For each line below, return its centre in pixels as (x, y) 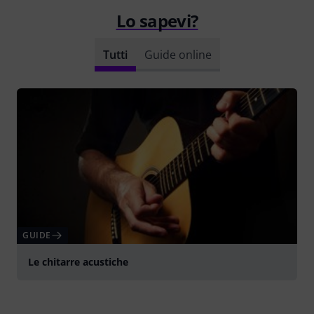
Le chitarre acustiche (78, 262)
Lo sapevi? (157, 20)
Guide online (178, 54)
